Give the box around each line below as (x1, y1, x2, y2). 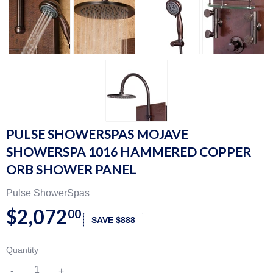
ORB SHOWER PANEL (6, 161, 136, 178)
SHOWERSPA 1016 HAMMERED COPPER (6, 144, 251, 160)
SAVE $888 (91, 215, 135, 225)
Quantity (6, 245, 38, 255)
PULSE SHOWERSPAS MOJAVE (6, 126, 188, 143)
